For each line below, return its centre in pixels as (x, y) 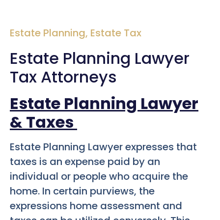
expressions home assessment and (96, 206)
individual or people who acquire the (99, 176)
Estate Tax (116, 33)
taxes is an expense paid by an (85, 161)
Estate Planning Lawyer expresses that (103, 147)
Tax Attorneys (63, 77)
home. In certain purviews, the (82, 191)
